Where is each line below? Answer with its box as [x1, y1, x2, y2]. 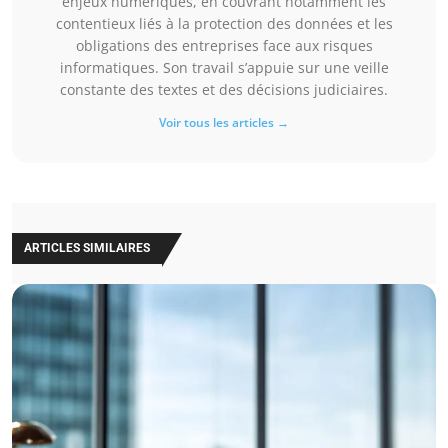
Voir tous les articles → [159, 114, 289, 132]
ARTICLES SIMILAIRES [24, 241, 150, 256]
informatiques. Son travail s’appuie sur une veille [59, 58, 389, 78]
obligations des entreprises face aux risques [75, 36, 373, 56]
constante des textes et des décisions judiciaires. [60, 80, 388, 100]
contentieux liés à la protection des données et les [55, 14, 393, 34]
